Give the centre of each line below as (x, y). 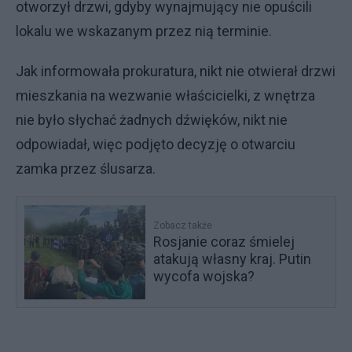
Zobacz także (183, 225)
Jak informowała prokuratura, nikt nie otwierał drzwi (176, 71)
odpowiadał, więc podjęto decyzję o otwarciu (156, 144)
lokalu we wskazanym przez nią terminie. (144, 31)
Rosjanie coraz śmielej (224, 242)
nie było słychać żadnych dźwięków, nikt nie (152, 120)
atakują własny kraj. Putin (233, 259)
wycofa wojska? (204, 276)
